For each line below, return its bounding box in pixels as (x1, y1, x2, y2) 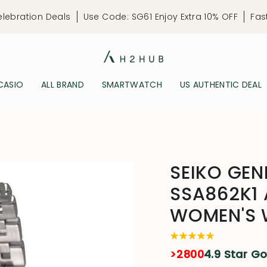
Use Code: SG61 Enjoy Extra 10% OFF (83, 10, 238, 23)
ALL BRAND (41, 79, 84, 91)
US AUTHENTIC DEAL (179, 79, 262, 91)
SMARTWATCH (101, 79, 162, 91)
